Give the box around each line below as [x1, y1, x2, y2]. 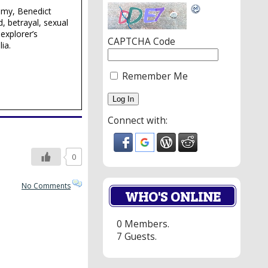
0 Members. [117, 217, 169, 230]
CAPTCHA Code [108, 35, 175, 48]
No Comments [22, 181, 71, 191]
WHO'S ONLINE [124, 187, 221, 206]
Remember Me [120, 70, 188, 83]
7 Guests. [117, 230, 157, 243]
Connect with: [108, 114, 167, 127]
